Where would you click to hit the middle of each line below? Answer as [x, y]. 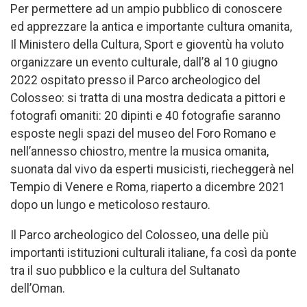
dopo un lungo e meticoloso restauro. [110, 205]
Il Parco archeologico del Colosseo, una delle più [139, 235]
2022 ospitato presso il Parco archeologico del [135, 81]
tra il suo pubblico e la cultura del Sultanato [125, 270]
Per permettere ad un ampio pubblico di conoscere [146, 9]
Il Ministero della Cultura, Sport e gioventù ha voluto [147, 45]
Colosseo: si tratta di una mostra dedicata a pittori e [148, 98]
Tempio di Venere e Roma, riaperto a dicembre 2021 [148, 187]
